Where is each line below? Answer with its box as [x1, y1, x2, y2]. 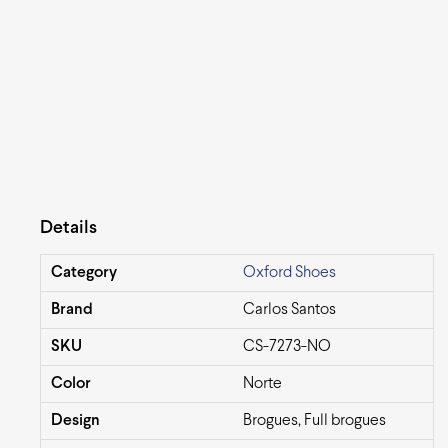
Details [40, 220, 97, 238]
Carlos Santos [243, 302, 336, 318]
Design [51, 413, 100, 429]
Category [51, 265, 117, 281]
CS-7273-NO [243, 339, 331, 355]
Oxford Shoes [243, 265, 336, 281]
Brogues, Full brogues [243, 413, 386, 429]
